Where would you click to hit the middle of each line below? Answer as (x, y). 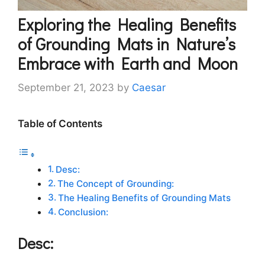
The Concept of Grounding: (116, 184)
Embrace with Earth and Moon (128, 64)
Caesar (149, 87)
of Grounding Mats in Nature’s (127, 44)
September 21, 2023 (66, 87)
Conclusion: (83, 212)
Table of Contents (60, 123)
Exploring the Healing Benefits (127, 25)
